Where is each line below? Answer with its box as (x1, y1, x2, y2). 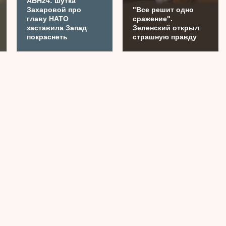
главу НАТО (27, 15, 69, 23)
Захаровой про (27, 6, 81, 14)
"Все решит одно (133, 6, 194, 14)
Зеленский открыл (133, 24, 199, 32)
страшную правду (133, 33, 197, 41)
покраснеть (27, 33, 68, 41)
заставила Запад (27, 24, 87, 32)
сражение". (133, 15, 173, 23)
